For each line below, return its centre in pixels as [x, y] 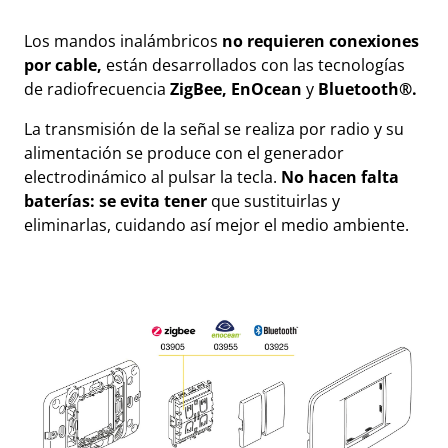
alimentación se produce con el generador [184, 153]
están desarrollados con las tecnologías [255, 65]
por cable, [65, 65]
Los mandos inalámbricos [123, 41]
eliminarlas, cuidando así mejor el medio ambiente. [216, 225]
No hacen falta [340, 177]
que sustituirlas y [275, 201]
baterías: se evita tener [117, 201]
